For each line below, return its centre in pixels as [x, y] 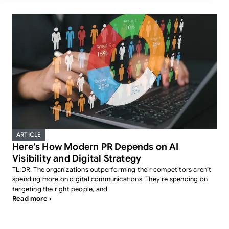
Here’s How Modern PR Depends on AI [95, 147]
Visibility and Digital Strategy [77, 158]
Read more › [32, 199]
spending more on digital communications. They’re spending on [110, 179]
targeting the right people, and [60, 189]
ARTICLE [29, 135]
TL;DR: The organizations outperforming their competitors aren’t [112, 169]
